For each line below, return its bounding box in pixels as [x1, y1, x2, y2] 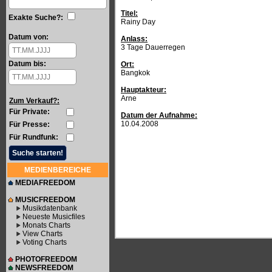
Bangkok [121, 69, 150, 77]
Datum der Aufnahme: [121, 111, 197, 120]
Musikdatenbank [22, 204, 77, 212]
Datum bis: [8, 59, 46, 68]
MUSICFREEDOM [15, 195, 75, 204]
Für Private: [9, 107, 50, 116]
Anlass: [121, 35, 148, 43]
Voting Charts [22, 238, 67, 246]
